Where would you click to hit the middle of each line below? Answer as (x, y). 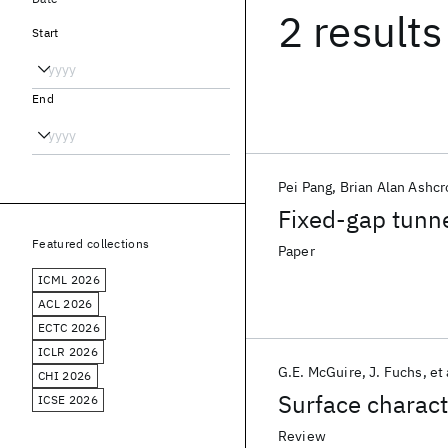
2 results (360, 31)
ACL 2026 (65, 303)
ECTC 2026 (69, 327)
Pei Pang (305, 187)
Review (302, 436)
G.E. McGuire (320, 372)
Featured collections (91, 243)
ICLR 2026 (68, 351)
